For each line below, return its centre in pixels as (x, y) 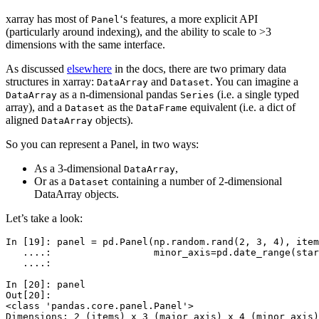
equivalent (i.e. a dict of (241, 108)
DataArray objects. (77, 194)
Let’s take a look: (44, 219)
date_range (262, 253)
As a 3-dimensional (79, 169)
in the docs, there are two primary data (199, 69)
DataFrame (162, 108)
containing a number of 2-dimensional (195, 182)
